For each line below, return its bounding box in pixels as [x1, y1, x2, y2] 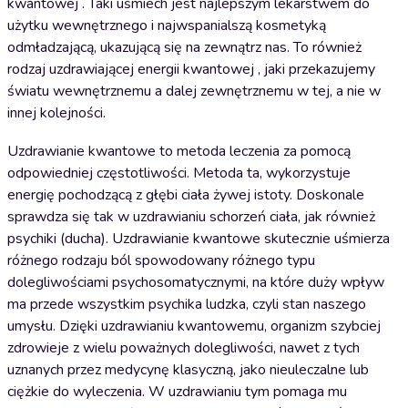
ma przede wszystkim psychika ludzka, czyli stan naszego [7, 294, 366, 314]
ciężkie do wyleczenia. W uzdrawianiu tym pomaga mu [7, 382, 347, 402]
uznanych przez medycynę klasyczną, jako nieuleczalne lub [7, 360, 369, 380]
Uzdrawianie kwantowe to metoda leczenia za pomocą [7, 141, 351, 161]
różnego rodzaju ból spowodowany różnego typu [7, 250, 315, 270]
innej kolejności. [7, 103, 106, 123]
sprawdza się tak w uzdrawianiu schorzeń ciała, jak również [7, 207, 375, 227]
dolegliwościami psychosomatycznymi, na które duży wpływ [7, 272, 384, 292]
